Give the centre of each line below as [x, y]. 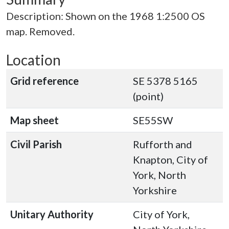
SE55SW [153, 120]
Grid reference [44, 81]
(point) [148, 96]
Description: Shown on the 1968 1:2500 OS [106, 16]
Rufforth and [163, 144]
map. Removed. [40, 31]
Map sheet [35, 120]
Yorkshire [155, 190]
